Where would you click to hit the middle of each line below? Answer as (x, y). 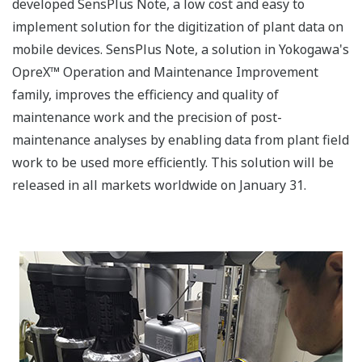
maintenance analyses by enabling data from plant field (181, 140)
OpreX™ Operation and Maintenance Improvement (165, 72)
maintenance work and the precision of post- (147, 118)
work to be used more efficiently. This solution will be (173, 163)
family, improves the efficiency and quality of (145, 95)
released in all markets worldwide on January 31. (159, 185)
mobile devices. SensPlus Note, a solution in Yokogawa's (181, 50)
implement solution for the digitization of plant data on (178, 27)
